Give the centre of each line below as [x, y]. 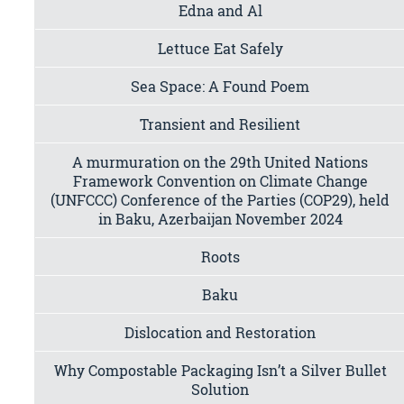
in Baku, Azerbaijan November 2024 [220, 218]
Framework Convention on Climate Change [220, 180]
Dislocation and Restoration [220, 332]
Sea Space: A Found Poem [220, 86]
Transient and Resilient [220, 124]
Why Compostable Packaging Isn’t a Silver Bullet [220, 370]
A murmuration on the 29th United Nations [220, 161]
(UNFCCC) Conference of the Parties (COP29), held [220, 199]
